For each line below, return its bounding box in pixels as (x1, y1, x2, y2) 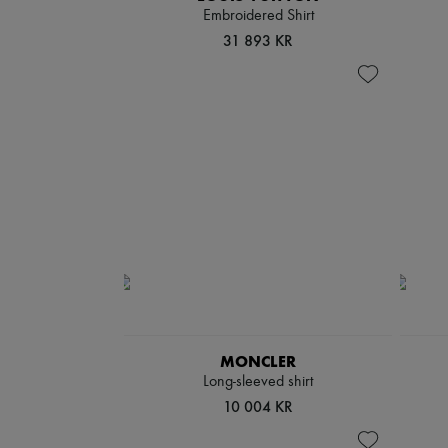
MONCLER (220, 352, 296, 371)
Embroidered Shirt (202, 8, 314, 24)
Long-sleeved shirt (203, 374, 313, 390)
